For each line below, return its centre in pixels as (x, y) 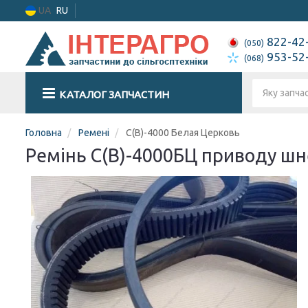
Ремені (94, 133)
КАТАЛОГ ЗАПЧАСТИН (114, 95)
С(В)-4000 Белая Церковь (183, 133)
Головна (44, 133)
